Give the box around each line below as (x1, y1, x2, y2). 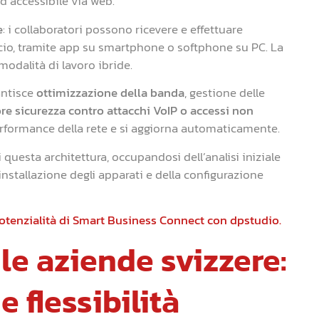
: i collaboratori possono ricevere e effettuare (3, 19, 243, 38)
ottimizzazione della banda (36, 83, 184, 103)
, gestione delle (184, 83, 265, 103)
